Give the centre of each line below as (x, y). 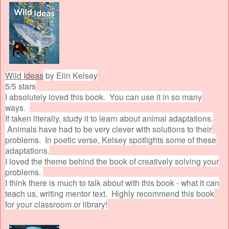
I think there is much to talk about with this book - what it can (112, 182)
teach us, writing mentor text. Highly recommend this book (110, 193)
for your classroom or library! (56, 204)
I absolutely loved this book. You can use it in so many (104, 96)
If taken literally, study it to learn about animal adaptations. (109, 118)
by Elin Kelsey (71, 75)
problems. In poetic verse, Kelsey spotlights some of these (111, 139)
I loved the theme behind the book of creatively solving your (112, 161)
